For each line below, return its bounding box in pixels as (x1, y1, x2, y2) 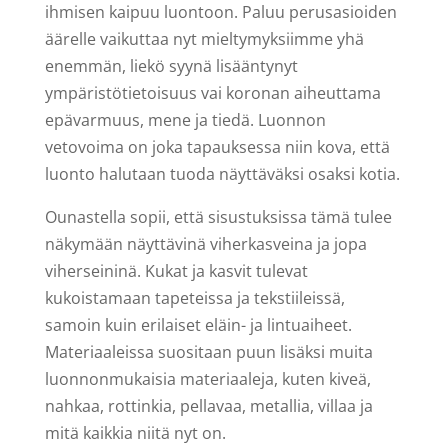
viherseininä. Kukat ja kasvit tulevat (44, 259, 308, 282)
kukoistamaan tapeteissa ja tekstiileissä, (44, 286, 345, 309)
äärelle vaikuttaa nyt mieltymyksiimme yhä (44, 27, 364, 50)
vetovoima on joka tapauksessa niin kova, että (44, 135, 390, 158)
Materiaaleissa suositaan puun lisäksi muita (44, 340, 373, 363)
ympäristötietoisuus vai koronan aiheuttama (44, 81, 381, 104)
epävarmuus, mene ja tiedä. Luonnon (44, 108, 326, 131)
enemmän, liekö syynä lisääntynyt (44, 54, 298, 77)
